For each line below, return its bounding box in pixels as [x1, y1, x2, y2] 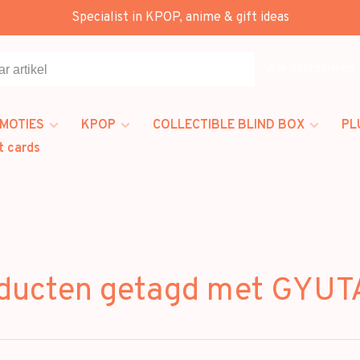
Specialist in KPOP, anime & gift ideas [71, 10, 289, 26]
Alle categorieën [267, 60, 354, 76]
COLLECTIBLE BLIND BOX [153, 117, 305, 133]
